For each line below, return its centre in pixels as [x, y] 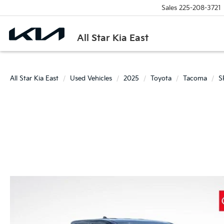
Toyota [161, 78]
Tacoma [195, 78]
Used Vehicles [91, 78]
